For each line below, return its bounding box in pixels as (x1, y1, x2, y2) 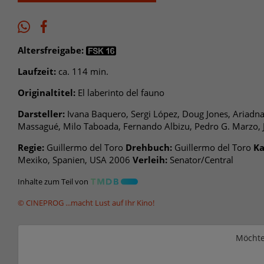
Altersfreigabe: (18, 44, 84, 57)
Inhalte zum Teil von (18, 176, 88, 187)
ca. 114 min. (56, 65, 108, 78)
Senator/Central (167, 154, 233, 166)
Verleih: (133, 154, 167, 166)
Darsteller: (18, 108, 65, 120)
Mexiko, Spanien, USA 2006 (18, 154, 130, 166)
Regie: (18, 141, 44, 154)
